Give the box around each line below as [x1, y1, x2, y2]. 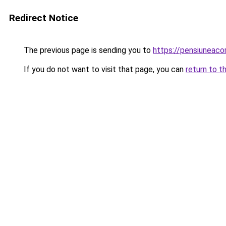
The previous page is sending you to [22, 45, 153, 55]
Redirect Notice [9, 12, 78, 24]
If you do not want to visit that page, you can [22, 65, 186, 74]
